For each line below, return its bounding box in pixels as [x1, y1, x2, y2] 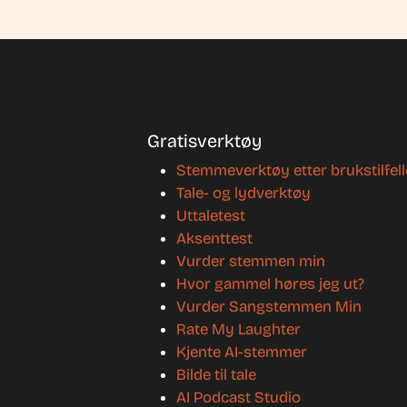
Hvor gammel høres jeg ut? [176, 273, 364, 293]
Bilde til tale [176, 364, 256, 384]
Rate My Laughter [176, 319, 301, 339]
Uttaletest [176, 205, 245, 225]
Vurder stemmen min [176, 251, 325, 271]
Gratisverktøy [147, 129, 262, 152]
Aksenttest [176, 228, 253, 248]
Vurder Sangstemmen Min [176, 296, 362, 316]
